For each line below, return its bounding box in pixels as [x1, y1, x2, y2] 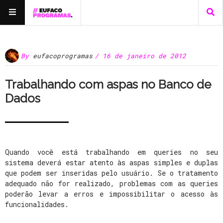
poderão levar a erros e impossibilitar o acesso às [5, 189, 218, 199]
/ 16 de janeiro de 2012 [95, 51, 186, 60]
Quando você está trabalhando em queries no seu [5, 147, 218, 157]
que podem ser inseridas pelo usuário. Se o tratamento [5, 168, 218, 178]
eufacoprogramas [33, 51, 93, 60]
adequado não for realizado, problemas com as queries [5, 179, 218, 188]
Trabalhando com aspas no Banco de [5, 77, 211, 92]
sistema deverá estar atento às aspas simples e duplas [5, 158, 218, 167]
